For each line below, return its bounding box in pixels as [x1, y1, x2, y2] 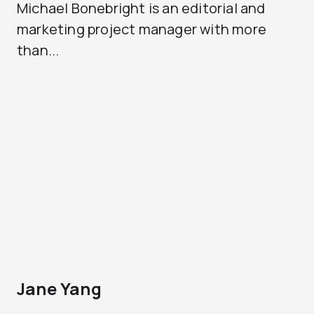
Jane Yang [17, 277, 102, 300]
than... [17, 41, 60, 60]
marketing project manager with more [17, 20, 267, 39]
